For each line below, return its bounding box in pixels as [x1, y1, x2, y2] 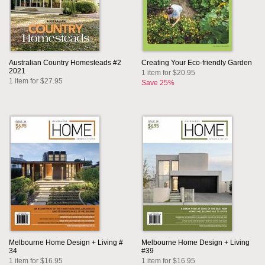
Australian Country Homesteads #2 [9, 59, 121, 67]
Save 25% [141, 79, 174, 88]
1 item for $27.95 [9, 77, 63, 86]
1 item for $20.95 [141, 69, 195, 77]
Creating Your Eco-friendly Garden [141, 59, 252, 67]
